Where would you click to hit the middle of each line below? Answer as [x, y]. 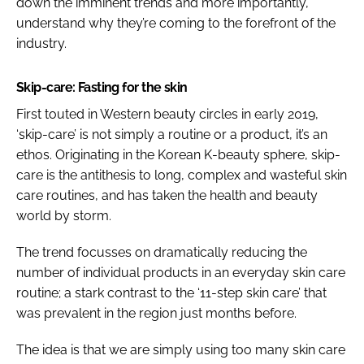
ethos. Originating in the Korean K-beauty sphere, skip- [178, 154]
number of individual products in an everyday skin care [181, 272]
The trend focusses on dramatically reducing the [162, 252]
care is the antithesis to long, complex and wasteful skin [182, 175]
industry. [41, 43]
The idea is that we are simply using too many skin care [181, 349]
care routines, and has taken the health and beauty [167, 195]
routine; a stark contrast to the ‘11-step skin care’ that [171, 292]
